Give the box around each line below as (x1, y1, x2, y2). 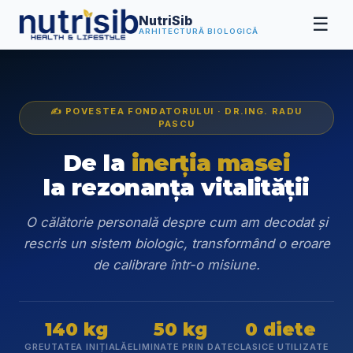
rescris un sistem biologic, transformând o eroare (23, 236, 330, 252)
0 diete (245, 318, 317, 341)
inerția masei (131, 149, 291, 177)
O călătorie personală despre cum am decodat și (25, 214, 328, 231)
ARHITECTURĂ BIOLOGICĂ (139, 26, 258, 35)
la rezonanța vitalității (43, 173, 310, 202)
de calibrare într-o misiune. (93, 257, 260, 273)
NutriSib (139, 12, 193, 28)
